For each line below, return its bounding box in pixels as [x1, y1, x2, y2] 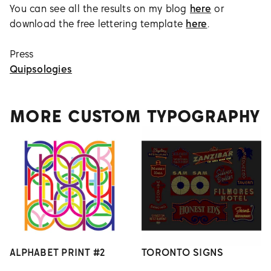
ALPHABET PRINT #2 [10, 246, 105, 259]
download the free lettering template [10, 18, 186, 30]
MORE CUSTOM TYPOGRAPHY [10, 106, 260, 126]
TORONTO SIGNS [142, 246, 224, 259]
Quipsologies [10, 63, 73, 76]
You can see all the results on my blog [10, 2, 190, 15]
